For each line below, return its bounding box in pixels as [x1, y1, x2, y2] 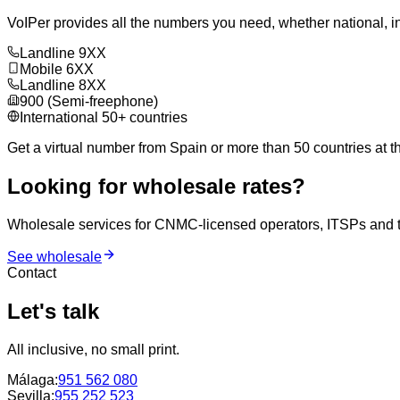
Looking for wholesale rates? [7, 174, 305, 199]
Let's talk [7, 298, 99, 323]
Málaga [7, 371, 54, 387]
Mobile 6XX [20, 62, 94, 78]
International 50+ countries [20, 110, 187, 126]
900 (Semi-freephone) [20, 94, 158, 110]
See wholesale [7, 248, 102, 264]
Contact [7, 264, 56, 280]
